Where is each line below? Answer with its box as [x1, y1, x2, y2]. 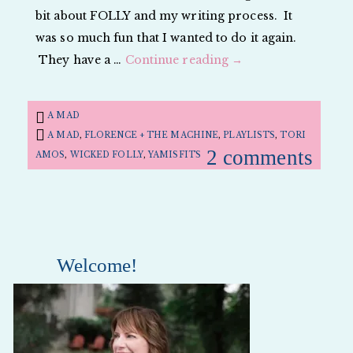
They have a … [35, 52, 125, 67]
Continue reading [124, 52, 232, 67]
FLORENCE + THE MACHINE [84, 129, 219, 140]
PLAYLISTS [223, 129, 276, 140]
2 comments [206, 145, 313, 169]
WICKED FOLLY [69, 149, 143, 160]
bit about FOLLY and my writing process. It [35, 8, 293, 23]
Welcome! [57, 254, 138, 276]
